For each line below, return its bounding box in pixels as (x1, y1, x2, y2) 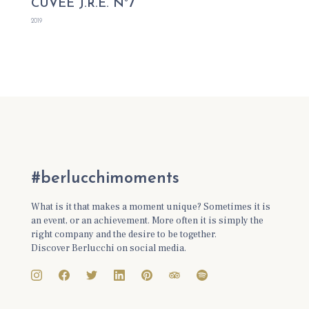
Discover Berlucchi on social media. (31, 242, 187, 255)
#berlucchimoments (31, 170, 180, 187)
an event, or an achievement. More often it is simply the (31, 215, 264, 227)
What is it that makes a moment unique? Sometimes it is (31, 201, 271, 213)
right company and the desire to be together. (31, 228, 217, 241)
